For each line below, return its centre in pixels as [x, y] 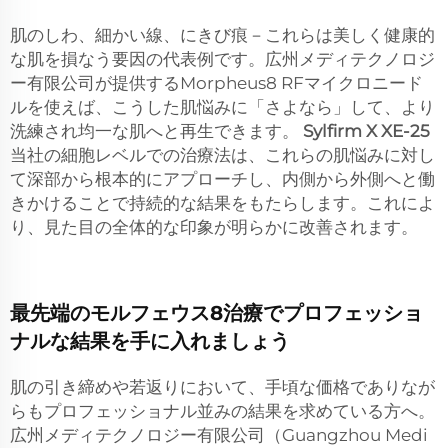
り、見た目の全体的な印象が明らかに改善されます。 [214, 226]
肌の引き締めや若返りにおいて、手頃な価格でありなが [222, 386]
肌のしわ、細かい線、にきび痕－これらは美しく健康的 [222, 34]
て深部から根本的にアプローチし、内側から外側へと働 [222, 178]
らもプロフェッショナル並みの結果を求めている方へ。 [222, 410]
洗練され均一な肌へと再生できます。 [156, 130]
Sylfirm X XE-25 [366, 130]
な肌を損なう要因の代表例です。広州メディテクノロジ [222, 58]
